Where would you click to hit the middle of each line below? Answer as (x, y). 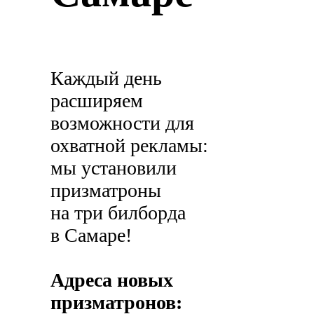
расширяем (97, 101)
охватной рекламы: (130, 146)
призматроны (106, 191)
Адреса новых (112, 280)
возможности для (123, 123)
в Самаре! (91, 235)
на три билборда (118, 213)
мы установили (114, 168)
